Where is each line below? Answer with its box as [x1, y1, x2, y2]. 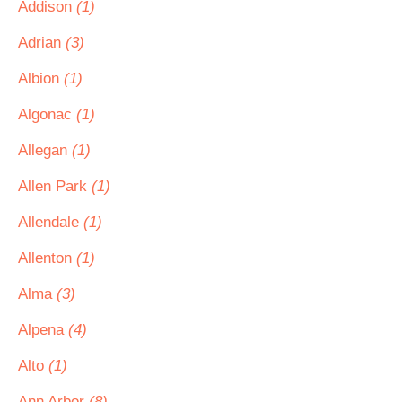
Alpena [18, 321, 68, 338]
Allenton [18, 249, 76, 267]
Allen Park [18, 178, 92, 195]
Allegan [18, 142, 72, 159]
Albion [18, 70, 64, 87]
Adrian [18, 34, 66, 51]
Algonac [18, 106, 76, 123]
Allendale [18, 214, 83, 231]
